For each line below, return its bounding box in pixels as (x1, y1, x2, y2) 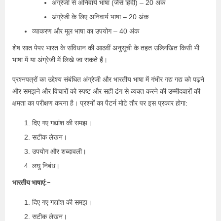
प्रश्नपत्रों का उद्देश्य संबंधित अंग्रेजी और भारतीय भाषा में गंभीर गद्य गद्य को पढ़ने (12, 75, 204, 83)
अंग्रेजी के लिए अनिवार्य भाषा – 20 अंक (52, 12, 148, 21)
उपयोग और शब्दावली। (32, 147, 86, 155)
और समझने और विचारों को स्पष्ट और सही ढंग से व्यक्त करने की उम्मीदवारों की (12, 87, 200, 95)
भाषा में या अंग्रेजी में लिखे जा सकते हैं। (12, 55, 108, 64)
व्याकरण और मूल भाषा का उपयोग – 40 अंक (32, 27, 139, 35)
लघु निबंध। (32, 161, 60, 170)
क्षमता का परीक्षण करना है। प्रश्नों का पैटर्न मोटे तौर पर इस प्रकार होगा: (12, 99, 187, 107)
